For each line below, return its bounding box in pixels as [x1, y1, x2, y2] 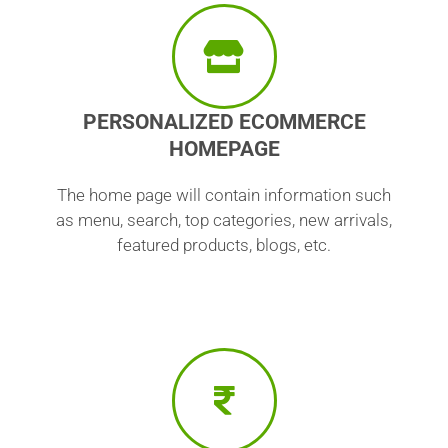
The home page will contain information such [57, 185, 391, 205]
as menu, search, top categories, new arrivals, [56, 210, 392, 230]
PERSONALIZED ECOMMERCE [82, 110, 366, 134]
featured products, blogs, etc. [117, 235, 331, 255]
